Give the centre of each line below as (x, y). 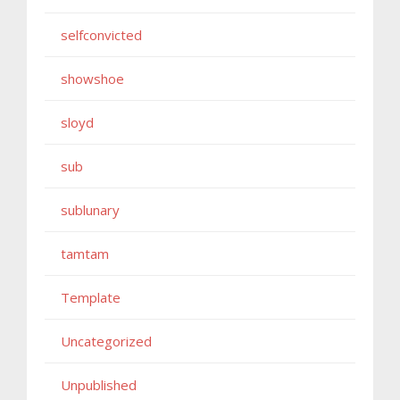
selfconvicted (101, 34)
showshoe (92, 78)
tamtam (85, 253)
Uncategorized (106, 341)
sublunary (90, 209)
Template (91, 297)
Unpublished (99, 384)
